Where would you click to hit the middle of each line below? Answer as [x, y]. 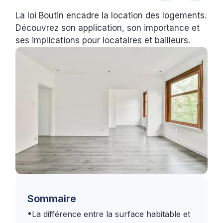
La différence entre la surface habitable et [111, 214]
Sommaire [52, 199]
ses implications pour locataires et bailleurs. [103, 40]
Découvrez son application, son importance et [108, 28]
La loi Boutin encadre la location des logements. [111, 15]
